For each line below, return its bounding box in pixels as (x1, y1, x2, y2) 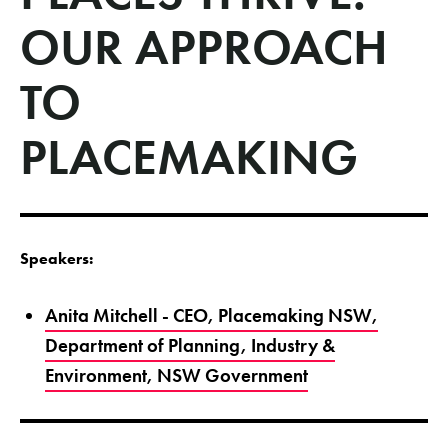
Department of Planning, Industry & (44, 332, 335, 358)
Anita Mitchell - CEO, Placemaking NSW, (44, 302, 378, 328)
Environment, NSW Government (44, 362, 308, 388)
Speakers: (20, 247, 93, 269)
